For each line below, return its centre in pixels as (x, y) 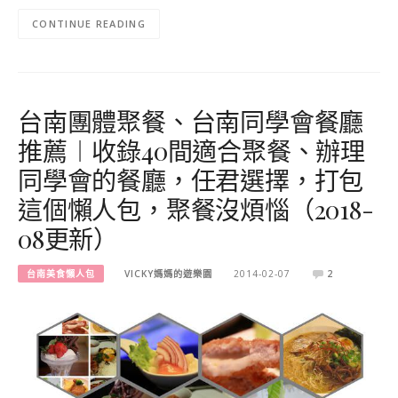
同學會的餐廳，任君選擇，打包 (191, 179)
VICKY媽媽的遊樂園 (169, 274)
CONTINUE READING (89, 24)
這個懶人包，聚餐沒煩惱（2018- (196, 209)
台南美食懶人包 (61, 274)
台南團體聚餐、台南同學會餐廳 (191, 121)
